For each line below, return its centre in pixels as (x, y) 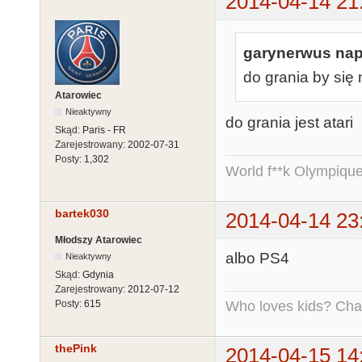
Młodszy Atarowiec (99, 240)
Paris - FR (104, 130)
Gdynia (98, 275)
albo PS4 (257, 258)
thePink (76, 349)
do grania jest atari (289, 123)
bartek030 (82, 214)
